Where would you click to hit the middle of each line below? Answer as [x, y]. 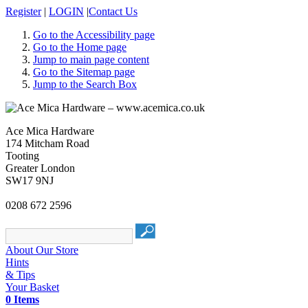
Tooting [22, 156]
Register [23, 11]
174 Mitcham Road [47, 143]
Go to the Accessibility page [94, 35]
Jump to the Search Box [85, 84]
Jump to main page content [91, 59]
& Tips [20, 275]
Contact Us [113, 11]
